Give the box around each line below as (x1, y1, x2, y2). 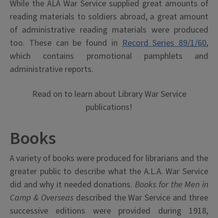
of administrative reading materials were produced (10, 24, 208, 36)
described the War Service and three (73, 192, 208, 204)
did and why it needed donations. (10, 179, 135, 191)
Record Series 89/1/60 (122, 37, 206, 49)
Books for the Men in (135, 179, 209, 191)
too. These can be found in (10, 37, 122, 49)
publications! (86, 101, 132, 113)
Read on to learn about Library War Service (32, 88, 186, 100)
